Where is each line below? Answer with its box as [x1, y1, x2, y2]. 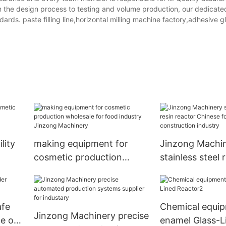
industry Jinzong [33, 179, 105, 190]
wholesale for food [33, 165, 114, 177]
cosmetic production [33, 152, 122, 163]
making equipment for [33, 138, 128, 149]
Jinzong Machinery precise [33, 210, 149, 221]
